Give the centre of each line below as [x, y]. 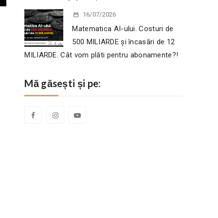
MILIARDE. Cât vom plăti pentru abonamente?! [101, 55]
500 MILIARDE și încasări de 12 [124, 42]
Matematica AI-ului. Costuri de [123, 29]
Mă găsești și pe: [63, 83]
